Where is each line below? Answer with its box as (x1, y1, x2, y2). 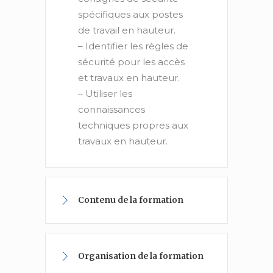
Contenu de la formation (78, 194, 183, 205)
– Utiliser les (78, 88, 132, 99)
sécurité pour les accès (78, 56, 185, 68)
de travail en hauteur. (78, 24, 175, 36)
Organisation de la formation (78, 250, 204, 261)
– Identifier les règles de (78, 40, 188, 52)
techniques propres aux (78, 119, 188, 131)
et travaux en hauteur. (78, 72, 180, 83)
